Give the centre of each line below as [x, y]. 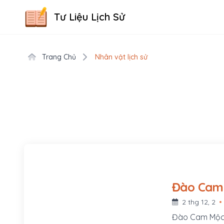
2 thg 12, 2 [197, 202]
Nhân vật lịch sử [121, 57]
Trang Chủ [58, 57]
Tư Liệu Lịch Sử [89, 17]
